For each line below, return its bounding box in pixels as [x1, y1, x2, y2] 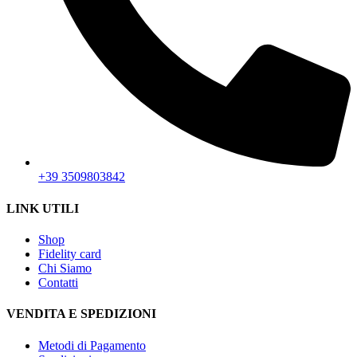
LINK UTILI [6, 201, 79, 215]
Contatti [38, 275, 78, 289]
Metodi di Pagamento [38, 338, 146, 352]
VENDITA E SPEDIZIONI [6, 307, 156, 321]
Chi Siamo [38, 261, 92, 275]
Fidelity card [38, 246, 101, 261]
